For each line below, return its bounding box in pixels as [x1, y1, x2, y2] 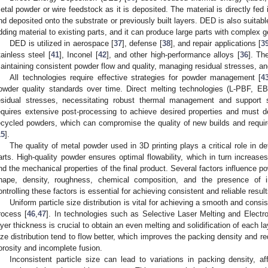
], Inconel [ [59, 50, 98, 60]
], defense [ [122, 39, 162, 48]
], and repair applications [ [170, 39, 261, 48]
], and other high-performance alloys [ [106, 50, 240, 60]
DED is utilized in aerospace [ [10, 39, 114, 48]
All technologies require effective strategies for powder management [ [10, 73, 261, 83]
